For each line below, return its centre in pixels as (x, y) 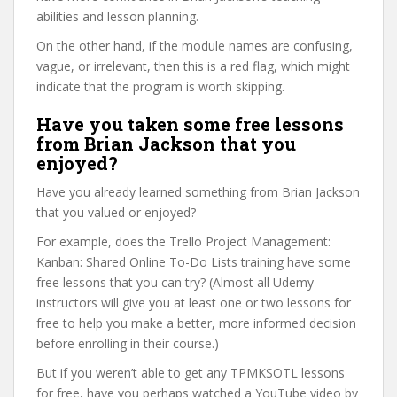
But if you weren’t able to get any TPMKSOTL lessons (191, 373)
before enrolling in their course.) (128, 343)
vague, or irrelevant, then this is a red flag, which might (193, 66)
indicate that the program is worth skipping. (160, 86)
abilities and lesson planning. (117, 16)
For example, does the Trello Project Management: (183, 241)
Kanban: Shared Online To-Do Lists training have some (194, 262)
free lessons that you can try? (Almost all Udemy (175, 282)
